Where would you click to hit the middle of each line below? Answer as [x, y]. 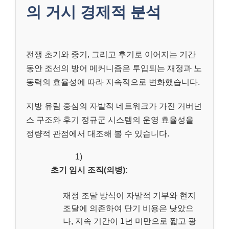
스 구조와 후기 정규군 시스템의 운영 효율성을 [110, 120]
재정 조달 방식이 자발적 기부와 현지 [129, 195]
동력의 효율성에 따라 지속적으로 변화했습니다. [113, 82]
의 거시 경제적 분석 [94, 12]
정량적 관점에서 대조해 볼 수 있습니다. [98, 133]
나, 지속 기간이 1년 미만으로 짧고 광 [130, 221]
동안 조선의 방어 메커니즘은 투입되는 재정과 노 [114, 68]
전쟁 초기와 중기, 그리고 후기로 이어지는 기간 [111, 55]
